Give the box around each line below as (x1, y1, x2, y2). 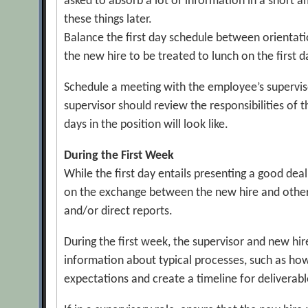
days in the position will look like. (64, 118, 229, 131)
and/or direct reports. (64, 205, 173, 218)
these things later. (64, 13, 153, 26)
